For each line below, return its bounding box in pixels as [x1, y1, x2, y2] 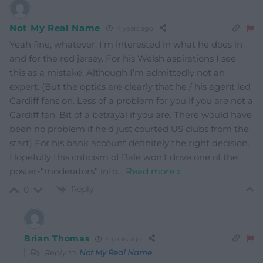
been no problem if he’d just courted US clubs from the [9, 123, 249, 134]
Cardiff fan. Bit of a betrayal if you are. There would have [9, 109, 252, 120]
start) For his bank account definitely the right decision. [9, 137, 249, 149]
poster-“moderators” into [9, 165, 117, 177]
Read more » [126, 165, 181, 177]
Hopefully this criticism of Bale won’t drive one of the [9, 151, 238, 163]
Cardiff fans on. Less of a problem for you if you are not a [9, 95, 253, 106]
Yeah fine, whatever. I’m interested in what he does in [9, 38, 242, 50]
